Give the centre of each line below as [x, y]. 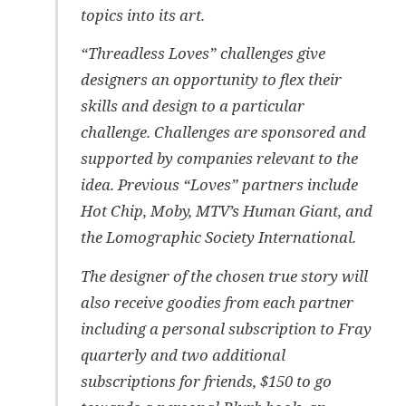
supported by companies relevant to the [220, 159]
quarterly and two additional [184, 354]
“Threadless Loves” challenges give [203, 53]
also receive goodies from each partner [217, 302]
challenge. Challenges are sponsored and [224, 132]
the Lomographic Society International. [219, 237]
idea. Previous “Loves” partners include [220, 185]
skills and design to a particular [193, 106]
